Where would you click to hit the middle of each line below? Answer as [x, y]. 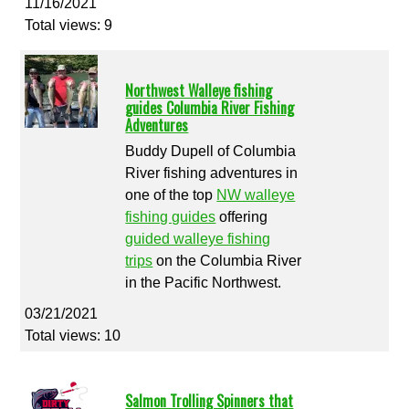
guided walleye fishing [198, 238]
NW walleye [256, 194]
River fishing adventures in [212, 173]
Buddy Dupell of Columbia [211, 151]
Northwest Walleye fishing [199, 90]
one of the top [171, 194]
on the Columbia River [227, 260]
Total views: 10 [73, 335]
